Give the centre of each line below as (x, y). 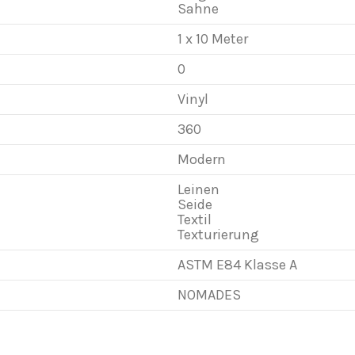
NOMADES (209, 295)
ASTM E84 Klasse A (237, 265)
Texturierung (218, 235)
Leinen (198, 189)
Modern (202, 159)
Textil (195, 219)
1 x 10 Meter (213, 39)
